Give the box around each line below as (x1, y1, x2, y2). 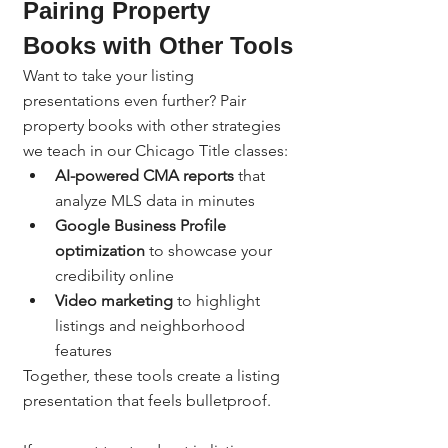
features (55, 340, 112, 360)
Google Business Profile (55, 215, 230, 235)
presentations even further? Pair (23, 90, 250, 110)
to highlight (173, 290, 264, 310)
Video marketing (55, 290, 173, 310)
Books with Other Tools (23, 31, 293, 59)
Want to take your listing (23, 65, 198, 85)
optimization (55, 240, 145, 260)
